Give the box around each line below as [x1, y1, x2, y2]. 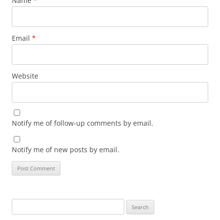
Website [12, 71, 38, 81]
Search [11, 199, 31, 209]
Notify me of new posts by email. [12, 144, 119, 154]
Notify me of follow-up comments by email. [12, 118, 153, 128]
